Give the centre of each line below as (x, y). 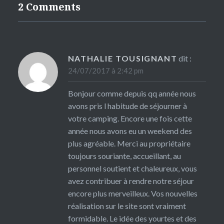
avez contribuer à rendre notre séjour (131, 180)
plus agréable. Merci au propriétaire (129, 143)
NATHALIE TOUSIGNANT (122, 58)
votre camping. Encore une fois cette (130, 118)
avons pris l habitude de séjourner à (127, 105)
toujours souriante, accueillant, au (124, 155)
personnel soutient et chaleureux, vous (132, 168)
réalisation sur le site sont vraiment (127, 205)
